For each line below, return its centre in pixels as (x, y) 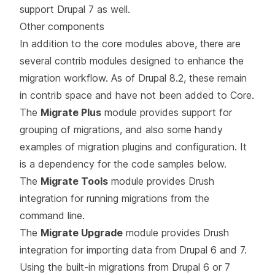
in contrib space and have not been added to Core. (137, 95)
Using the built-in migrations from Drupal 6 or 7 (125, 267)
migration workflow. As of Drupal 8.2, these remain (133, 78)
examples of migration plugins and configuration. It (133, 146)
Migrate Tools (74, 181)
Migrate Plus (71, 112)
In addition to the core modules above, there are (130, 43)
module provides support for (167, 112)
